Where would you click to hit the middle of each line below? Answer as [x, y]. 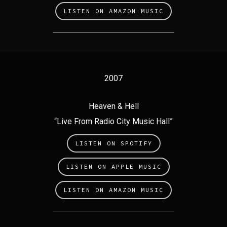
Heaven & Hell [113, 106]
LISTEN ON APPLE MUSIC [113, 166]
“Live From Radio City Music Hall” [113, 121]
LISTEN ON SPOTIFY [113, 143]
